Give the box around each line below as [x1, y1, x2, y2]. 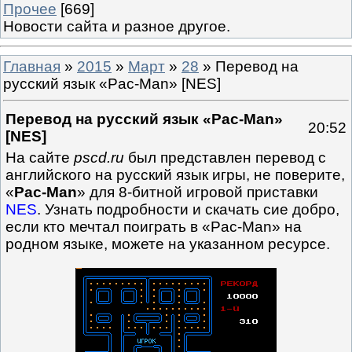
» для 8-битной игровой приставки [77, 184, 318, 201]
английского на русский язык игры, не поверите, [5, 167, 345, 184]
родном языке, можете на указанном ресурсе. [5, 236, 330, 253]
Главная [3, 57, 60, 75]
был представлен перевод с [124, 149, 326, 167]
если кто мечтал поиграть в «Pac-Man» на [5, 218, 302, 236]
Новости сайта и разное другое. [3, 17, 230, 35]
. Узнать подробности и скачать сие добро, [37, 201, 339, 218]
